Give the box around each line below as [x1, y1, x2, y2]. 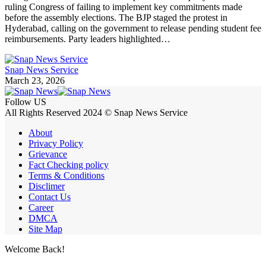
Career [28, 202, 53, 213]
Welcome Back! [5, 244, 65, 255]
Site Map [28, 224, 62, 235]
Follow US [5, 97, 46, 107]
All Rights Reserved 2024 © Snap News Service [5, 107, 188, 118]
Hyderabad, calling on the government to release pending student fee [5, 23, 261, 34]
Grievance [28, 149, 67, 160]
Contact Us [28, 192, 71, 202]
